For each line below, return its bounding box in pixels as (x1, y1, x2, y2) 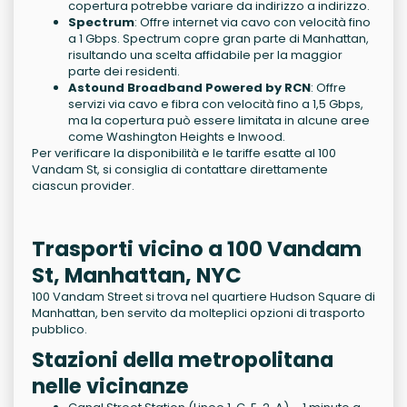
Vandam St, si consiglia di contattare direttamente (32, 161, 328, 179)
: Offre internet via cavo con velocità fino (134, 14, 371, 32)
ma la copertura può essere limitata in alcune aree (68, 112, 370, 130)
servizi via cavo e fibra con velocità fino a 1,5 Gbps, (68, 95, 363, 114)
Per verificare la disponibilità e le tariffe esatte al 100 (32, 144, 336, 163)
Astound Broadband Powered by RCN (68, 79, 311, 97)
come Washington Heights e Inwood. (68, 128, 285, 146)
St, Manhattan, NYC (32, 261, 242, 291)
